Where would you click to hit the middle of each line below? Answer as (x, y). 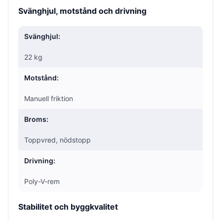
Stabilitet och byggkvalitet (68, 206)
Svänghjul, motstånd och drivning (82, 11)
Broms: (36, 119)
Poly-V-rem (42, 181)
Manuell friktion (49, 98)
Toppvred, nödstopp (57, 140)
